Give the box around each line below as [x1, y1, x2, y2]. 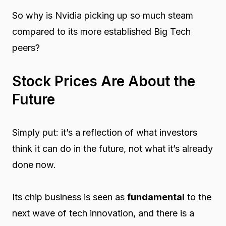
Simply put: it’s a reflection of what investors [12, 127, 197, 138]
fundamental [127, 191, 185, 202]
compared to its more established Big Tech [12, 26, 191, 37]
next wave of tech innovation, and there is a [12, 207, 194, 218]
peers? [12, 42, 40, 53]
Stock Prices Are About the [12, 72, 195, 90]
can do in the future [42, 143, 124, 154]
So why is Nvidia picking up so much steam [12, 10, 193, 21]
